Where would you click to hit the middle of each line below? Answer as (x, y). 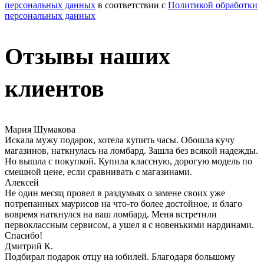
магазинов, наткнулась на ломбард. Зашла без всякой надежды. (131, 151)
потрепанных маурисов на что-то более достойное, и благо (123, 204)
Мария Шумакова (40, 130)
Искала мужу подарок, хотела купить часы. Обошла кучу (120, 140)
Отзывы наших (88, 56)
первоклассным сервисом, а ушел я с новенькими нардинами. (129, 225)
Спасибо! (24, 236)
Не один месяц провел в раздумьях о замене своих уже (115, 193)
